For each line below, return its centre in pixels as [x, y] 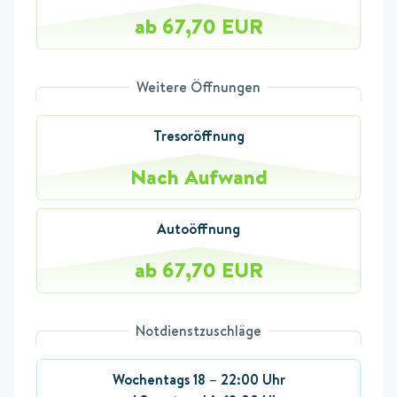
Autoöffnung [198, 229]
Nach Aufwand [198, 177]
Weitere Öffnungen [198, 87]
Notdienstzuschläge [198, 331]
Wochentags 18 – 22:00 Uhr [198, 380]
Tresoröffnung [198, 136]
